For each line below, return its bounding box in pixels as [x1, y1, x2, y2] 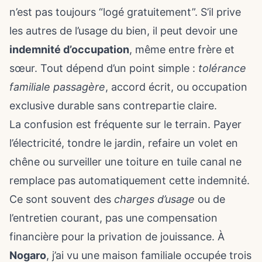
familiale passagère [9, 81, 105, 93]
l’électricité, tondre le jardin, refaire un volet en [9, 137, 238, 149]
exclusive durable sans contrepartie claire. [9, 99, 217, 112]
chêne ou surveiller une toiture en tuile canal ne [9, 156, 242, 168]
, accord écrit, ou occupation [105, 81, 247, 93]
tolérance [198, 62, 246, 74]
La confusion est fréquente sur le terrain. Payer [9, 118, 242, 130]
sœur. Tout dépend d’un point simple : [9, 62, 198, 74]
